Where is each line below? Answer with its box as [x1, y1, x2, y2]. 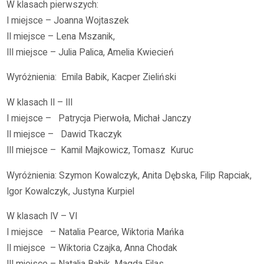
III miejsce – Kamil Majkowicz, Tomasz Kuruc [6, 144, 194, 156]
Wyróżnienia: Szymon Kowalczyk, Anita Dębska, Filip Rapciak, [6, 170, 252, 181]
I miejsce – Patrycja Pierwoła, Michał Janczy [6, 113, 192, 124]
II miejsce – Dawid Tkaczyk [6, 128, 123, 140]
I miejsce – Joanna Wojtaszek [6, 15, 130, 26]
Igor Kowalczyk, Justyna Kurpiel [6, 186, 135, 197]
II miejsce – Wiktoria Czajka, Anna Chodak [6, 243, 178, 254]
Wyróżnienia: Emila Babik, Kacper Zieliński [6, 72, 177, 83]
